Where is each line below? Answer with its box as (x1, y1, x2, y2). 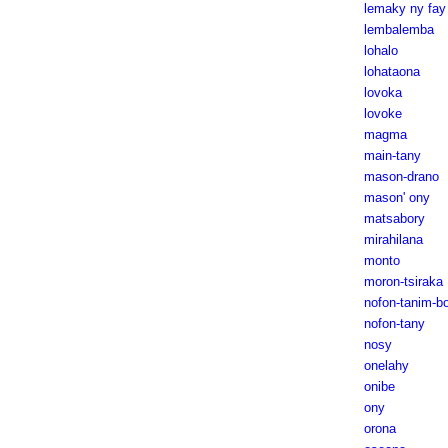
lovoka (363, 85, 402, 100)
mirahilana (363, 232, 423, 247)
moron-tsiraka (363, 274, 443, 289)
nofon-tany (363, 316, 425, 331)
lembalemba (363, 22, 434, 37)
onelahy (363, 358, 409, 373)
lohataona (363, 64, 420, 79)
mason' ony (363, 190, 430, 205)
